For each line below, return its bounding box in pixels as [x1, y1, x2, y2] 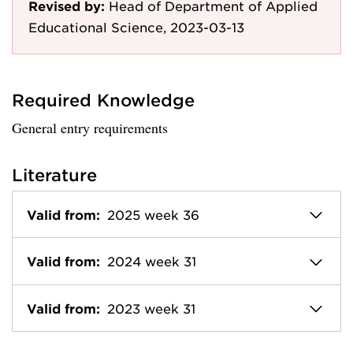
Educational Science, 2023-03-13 [28, 19, 244, 35]
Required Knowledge [12, 90, 195, 110]
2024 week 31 [107, 253, 196, 269]
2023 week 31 [107, 299, 195, 316]
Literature [12, 165, 97, 184]
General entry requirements [12, 118, 168, 137]
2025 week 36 [107, 206, 199, 222]
